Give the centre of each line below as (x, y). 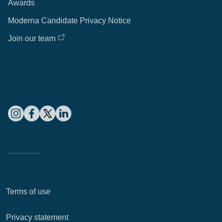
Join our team (32, 38)
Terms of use (28, 192)
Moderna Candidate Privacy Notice (69, 21)
